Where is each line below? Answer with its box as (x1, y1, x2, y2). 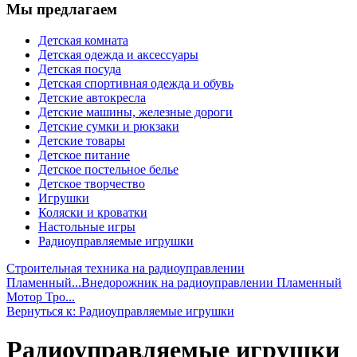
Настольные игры (38, 219, 135, 233)
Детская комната (38, 33, 128, 47)
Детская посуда (38, 61, 121, 76)
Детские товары (38, 133, 125, 147)
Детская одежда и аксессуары (38, 47, 198, 61)
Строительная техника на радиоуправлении (6, 261, 245, 275)
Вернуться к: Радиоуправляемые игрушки (6, 304, 234, 318)
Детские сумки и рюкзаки (38, 119, 179, 133)
